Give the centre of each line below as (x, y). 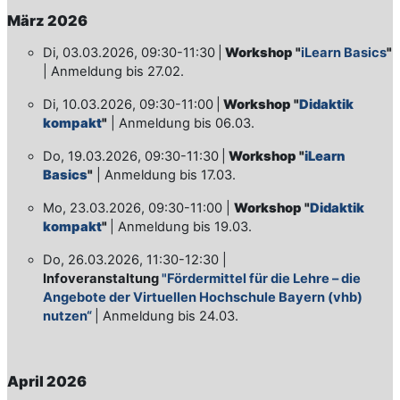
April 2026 (47, 381)
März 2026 (47, 20)
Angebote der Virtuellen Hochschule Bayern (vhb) (203, 297)
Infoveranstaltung (101, 278)
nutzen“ (67, 316)
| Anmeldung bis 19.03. (181, 226)
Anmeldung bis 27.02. (117, 71)
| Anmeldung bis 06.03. (181, 123)
